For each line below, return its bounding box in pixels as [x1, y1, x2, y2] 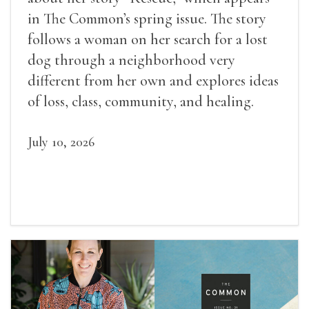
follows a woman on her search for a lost [28, 30, 268, 49]
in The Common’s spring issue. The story [28, 10, 266, 28]
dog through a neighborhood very [28, 51, 235, 70]
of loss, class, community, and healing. [28, 92, 254, 111]
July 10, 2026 [28, 134, 94, 151]
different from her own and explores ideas [28, 72, 279, 90]
